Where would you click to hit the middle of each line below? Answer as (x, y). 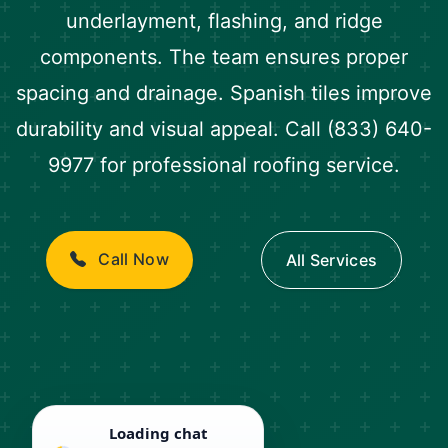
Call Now (131, 259)
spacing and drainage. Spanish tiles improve (224, 93)
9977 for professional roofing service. (224, 165)
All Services (331, 260)
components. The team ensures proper (224, 57)
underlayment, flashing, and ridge (224, 21)
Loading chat (158, 433)
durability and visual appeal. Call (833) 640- (224, 129)
